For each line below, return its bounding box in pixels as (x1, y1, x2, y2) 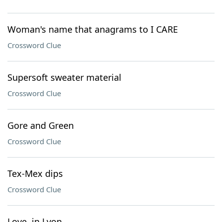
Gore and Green (7, 119, 74, 131)
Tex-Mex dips (7, 167, 63, 179)
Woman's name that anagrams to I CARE (7, 23, 178, 35)
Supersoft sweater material (7, 71, 121, 83)
